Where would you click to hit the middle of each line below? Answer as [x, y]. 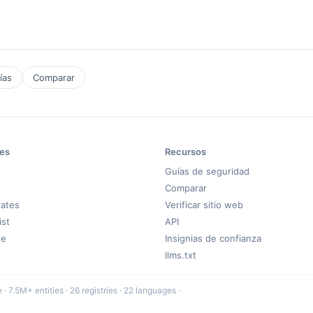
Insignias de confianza [213, 239]
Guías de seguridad [207, 172]
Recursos [185, 152]
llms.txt [181, 255]
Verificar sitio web [204, 205]
